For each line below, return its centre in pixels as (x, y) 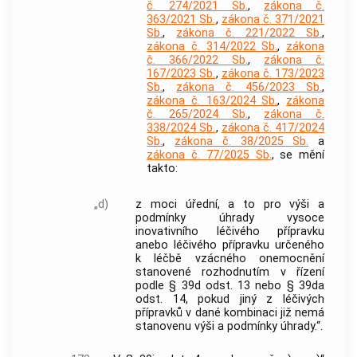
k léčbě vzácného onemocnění (230, 259)
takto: (163, 169)
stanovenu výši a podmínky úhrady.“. (229, 327)
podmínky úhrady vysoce (230, 218)
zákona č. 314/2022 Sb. (212, 47)
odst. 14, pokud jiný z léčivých (230, 300)
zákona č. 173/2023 (273, 74)
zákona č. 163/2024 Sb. (212, 101)
